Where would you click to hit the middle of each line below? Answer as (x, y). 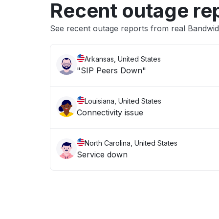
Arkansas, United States (123, 59)
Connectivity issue (110, 112)
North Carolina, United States (131, 143)
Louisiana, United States (123, 101)
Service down (102, 154)
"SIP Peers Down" (111, 70)
